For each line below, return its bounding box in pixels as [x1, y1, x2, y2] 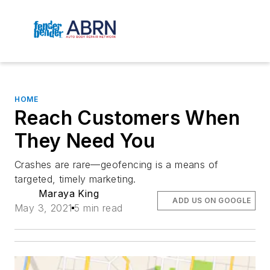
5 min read [74, 202, 123, 215]
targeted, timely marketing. [14, 173, 136, 186]
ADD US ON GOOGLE [172, 196, 251, 206]
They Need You [14, 129, 155, 153]
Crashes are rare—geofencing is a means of [14, 159, 219, 171]
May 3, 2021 [14, 202, 72, 215]
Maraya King [38, 187, 99, 200]
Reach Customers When [14, 106, 240, 130]
